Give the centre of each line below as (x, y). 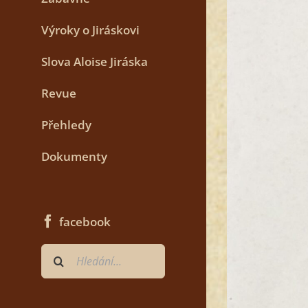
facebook (85, 221)
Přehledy (66, 125)
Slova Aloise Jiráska (95, 62)
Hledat (58, 253)
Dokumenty (74, 157)
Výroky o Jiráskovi (90, 30)
